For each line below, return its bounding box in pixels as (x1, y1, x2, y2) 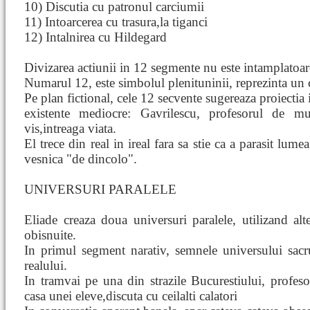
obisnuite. (24, 228, 76, 242)
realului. (24, 258, 67, 273)
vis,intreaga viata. (24, 121, 116, 136)
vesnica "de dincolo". (24, 152, 137, 166)
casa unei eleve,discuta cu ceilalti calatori (24, 289, 237, 303)
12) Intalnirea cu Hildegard (24, 30, 167, 44)
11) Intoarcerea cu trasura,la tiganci (24, 15, 208, 29)
